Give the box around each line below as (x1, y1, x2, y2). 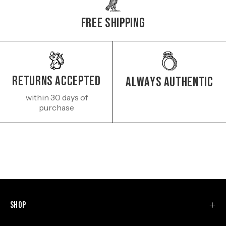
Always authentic (126, 74, 213, 90)
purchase (39, 102, 74, 113)
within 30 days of (25, 92, 88, 103)
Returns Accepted (12, 73, 101, 90)
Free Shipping (81, 15, 145, 31)
